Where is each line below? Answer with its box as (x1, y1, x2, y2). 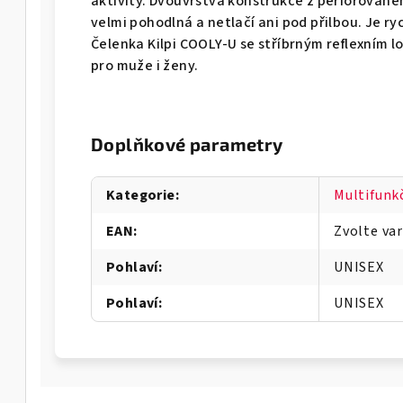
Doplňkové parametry (91, 132, 283, 155)
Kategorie (106, 184, 175, 205)
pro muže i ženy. (91, 55, 199, 76)
